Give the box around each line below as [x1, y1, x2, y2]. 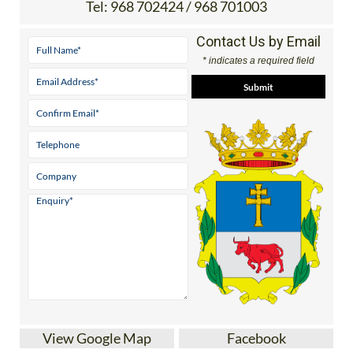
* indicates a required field [202, 55, 314, 67]
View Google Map [43, 329, 151, 347]
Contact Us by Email [195, 33, 321, 50]
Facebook [226, 329, 286, 347]
